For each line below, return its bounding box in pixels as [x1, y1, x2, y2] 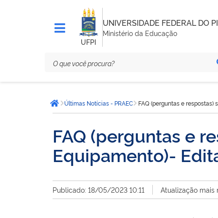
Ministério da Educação [102, 28, 177, 37]
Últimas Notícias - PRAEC [64, 99, 133, 107]
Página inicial [54, 102, 106, 114]
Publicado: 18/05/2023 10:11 [53, 185, 145, 194]
